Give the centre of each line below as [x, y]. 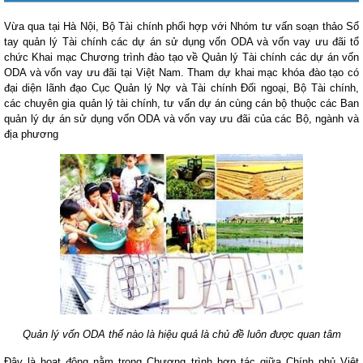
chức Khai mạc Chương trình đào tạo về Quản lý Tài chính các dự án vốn [181, 57]
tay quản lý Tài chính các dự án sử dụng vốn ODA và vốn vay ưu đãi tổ [181, 42]
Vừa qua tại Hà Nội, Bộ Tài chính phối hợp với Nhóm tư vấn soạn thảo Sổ [181, 26]
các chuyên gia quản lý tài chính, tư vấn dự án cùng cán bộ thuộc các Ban [181, 103]
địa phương [31, 134]
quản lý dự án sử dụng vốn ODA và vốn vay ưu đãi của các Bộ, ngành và [181, 119]
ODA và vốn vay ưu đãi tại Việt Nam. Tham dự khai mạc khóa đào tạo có [181, 73]
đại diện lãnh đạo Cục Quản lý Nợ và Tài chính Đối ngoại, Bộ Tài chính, [181, 88]
